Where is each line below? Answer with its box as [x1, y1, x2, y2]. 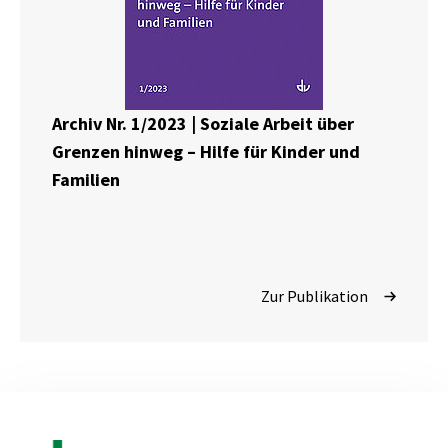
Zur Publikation [261, 286, 368, 307]
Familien [52, 168, 120, 192]
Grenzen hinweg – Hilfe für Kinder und [52, 140, 360, 164]
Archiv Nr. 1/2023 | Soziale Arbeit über [52, 112, 354, 136]
